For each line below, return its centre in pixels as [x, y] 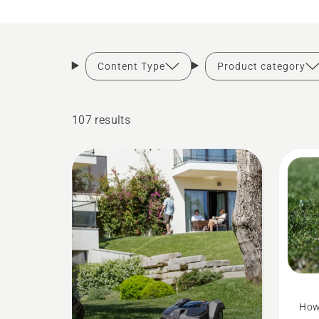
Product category [261, 66]
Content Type [131, 66]
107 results [101, 120]
